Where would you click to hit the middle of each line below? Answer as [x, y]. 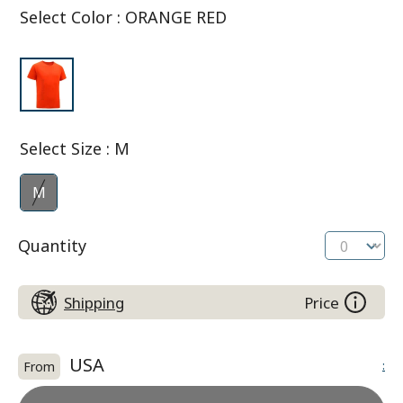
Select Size [61, 148]
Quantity [52, 245]
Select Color [66, 17]
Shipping [94, 302]
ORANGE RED [176, 17]
